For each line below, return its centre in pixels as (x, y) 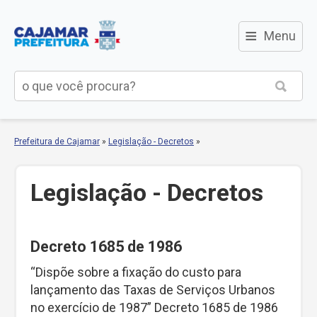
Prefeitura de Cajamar (57, 142)
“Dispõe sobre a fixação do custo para (136, 272)
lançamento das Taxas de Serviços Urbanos (153, 289)
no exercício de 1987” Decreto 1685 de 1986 (154, 307)
